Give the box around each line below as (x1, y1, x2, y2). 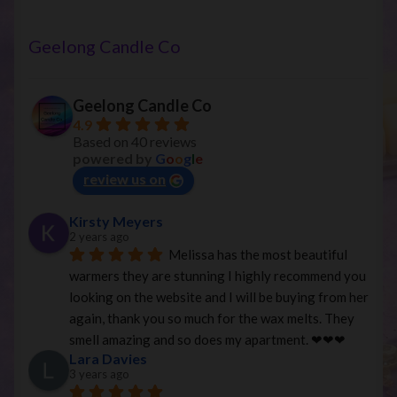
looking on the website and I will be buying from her (69, 289, 369, 306)
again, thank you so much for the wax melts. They (69, 310, 354, 327)
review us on (83, 170, 166, 188)
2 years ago (69, 230, 129, 245)
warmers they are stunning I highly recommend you (69, 268, 366, 284)
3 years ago (69, 367, 129, 382)
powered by (73, 150, 155, 167)
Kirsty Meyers (69, 213, 163, 230)
